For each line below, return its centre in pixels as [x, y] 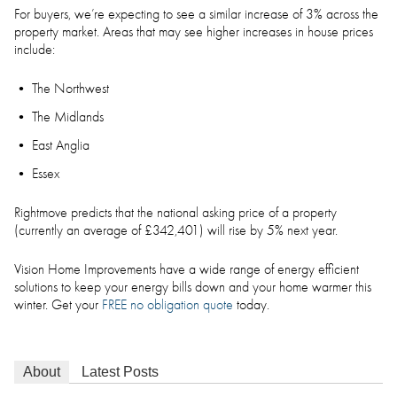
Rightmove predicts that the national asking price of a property [175, 213]
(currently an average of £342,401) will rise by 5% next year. [176, 230]
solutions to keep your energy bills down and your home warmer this [193, 287]
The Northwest [70, 89]
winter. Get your [58, 305]
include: [35, 50]
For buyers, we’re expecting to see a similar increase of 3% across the [196, 14]
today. [253, 305]
